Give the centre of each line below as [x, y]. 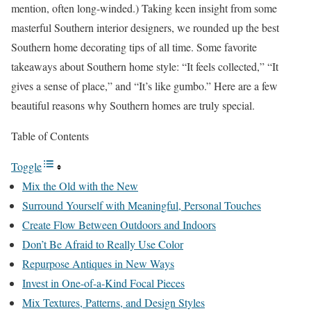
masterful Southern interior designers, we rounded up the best [145, 27]
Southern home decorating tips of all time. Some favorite [134, 47]
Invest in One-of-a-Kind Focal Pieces [103, 283]
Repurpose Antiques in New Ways [98, 263]
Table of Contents [50, 136]
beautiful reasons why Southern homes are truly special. [133, 105]
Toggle [26, 166]
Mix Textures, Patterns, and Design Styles [114, 302]
